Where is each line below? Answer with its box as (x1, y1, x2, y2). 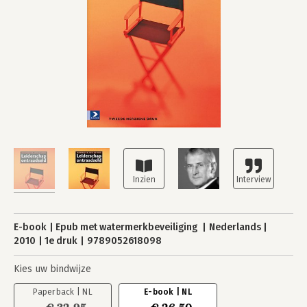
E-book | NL (144, 287, 192, 297)
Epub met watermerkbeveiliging (56, 221, 200, 233)
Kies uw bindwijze (14, 263, 91, 275)
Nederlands (208, 221, 261, 233)
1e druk (45, 235, 78, 247)
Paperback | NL (33, 287, 93, 297)
